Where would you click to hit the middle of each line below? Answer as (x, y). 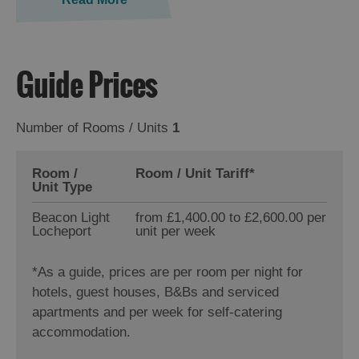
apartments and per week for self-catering (157, 313)
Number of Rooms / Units (92, 128)
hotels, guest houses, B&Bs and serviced (155, 292)
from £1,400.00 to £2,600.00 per (231, 218)
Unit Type (62, 188)
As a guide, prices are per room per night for (170, 272)
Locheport (62, 232)
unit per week (175, 232)
